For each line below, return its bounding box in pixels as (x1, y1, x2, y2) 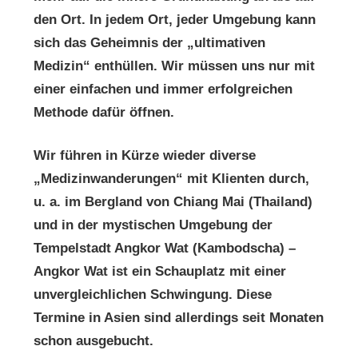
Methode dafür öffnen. (34, 104, 174, 120)
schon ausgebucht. (34, 332, 153, 348)
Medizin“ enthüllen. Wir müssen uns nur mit (34, 58, 315, 74)
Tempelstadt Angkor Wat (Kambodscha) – (34, 240, 296, 256)
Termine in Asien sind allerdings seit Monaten (34, 309, 324, 325)
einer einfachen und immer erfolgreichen (34, 81, 292, 97)
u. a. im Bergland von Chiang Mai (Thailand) (34, 193, 312, 209)
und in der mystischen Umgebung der (34, 217, 272, 233)
